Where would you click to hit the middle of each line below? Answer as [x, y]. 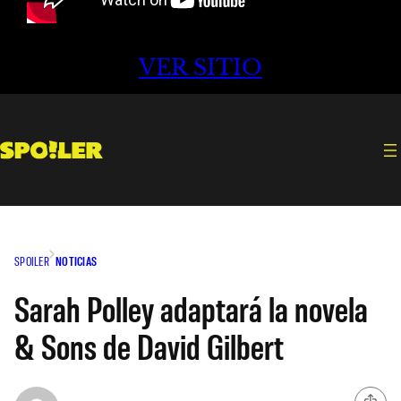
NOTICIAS [76, 260]
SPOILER [32, 260]
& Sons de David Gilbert [149, 345]
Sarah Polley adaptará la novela [191, 307]
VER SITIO [200, 68]
